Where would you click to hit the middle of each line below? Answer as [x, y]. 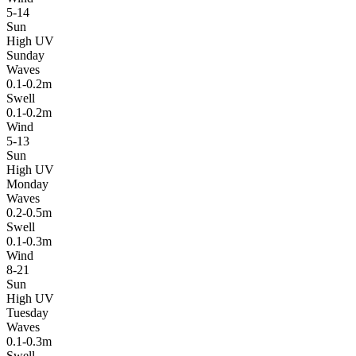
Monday [27, 184]
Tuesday [27, 312]
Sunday [25, 55]
